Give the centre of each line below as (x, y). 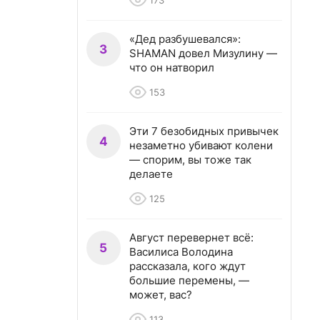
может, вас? (161, 295)
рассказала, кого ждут (187, 266)
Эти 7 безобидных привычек (204, 131)
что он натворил (172, 67)
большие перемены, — (189, 280)
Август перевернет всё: (191, 237)
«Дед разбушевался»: (185, 39)
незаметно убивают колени (201, 145)
